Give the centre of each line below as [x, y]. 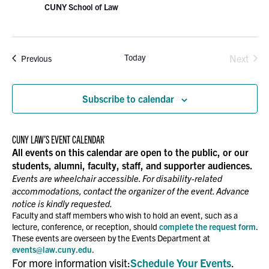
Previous [36, 58]
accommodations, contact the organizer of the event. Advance [130, 191]
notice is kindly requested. [62, 203]
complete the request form [207, 226]
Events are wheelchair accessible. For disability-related [117, 178]
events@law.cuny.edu [52, 249]
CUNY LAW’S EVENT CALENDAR [58, 139]
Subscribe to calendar [128, 98]
